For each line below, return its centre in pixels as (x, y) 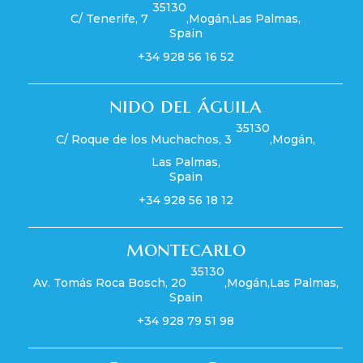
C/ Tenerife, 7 (109, 19)
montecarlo (186, 249)
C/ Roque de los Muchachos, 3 (144, 140)
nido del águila (186, 106)
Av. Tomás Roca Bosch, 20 (109, 283)
